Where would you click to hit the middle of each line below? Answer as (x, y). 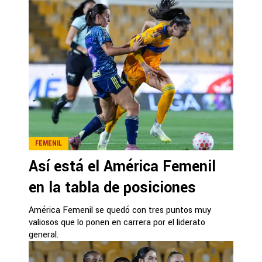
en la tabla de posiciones (112, 187)
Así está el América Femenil (122, 166)
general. (44, 235)
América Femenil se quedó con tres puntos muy (120, 210)
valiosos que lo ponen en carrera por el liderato (117, 222)
